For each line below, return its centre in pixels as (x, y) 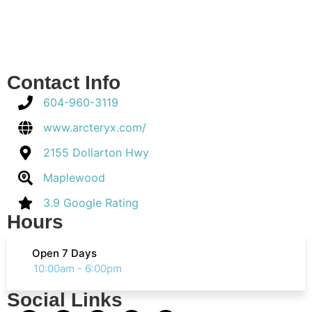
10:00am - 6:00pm (78, 268)
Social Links (65, 300)
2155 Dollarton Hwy (96, 153)
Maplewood (75, 178)
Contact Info (64, 83)
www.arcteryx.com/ (95, 127)
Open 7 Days (64, 253)
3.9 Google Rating (91, 203)
